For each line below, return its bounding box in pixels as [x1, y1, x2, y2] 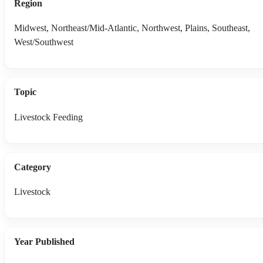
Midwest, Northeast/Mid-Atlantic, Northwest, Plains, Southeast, [14, 23, 250, 33]
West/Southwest [14, 37, 73, 48]
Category [14, 161, 51, 172]
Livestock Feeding [14, 112, 83, 122]
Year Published [14, 236, 75, 247]
